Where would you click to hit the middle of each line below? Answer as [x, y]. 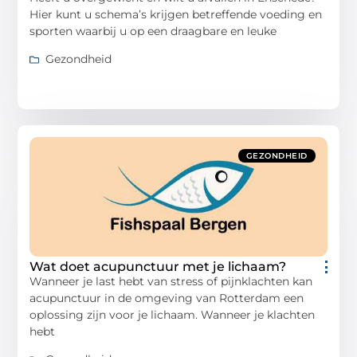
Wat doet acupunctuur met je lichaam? [158, 267]
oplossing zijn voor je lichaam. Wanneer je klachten [173, 315]
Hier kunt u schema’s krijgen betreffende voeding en [176, 14]
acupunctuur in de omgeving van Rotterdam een [167, 298]
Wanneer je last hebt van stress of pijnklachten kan [171, 282]
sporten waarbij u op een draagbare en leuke [153, 31]
